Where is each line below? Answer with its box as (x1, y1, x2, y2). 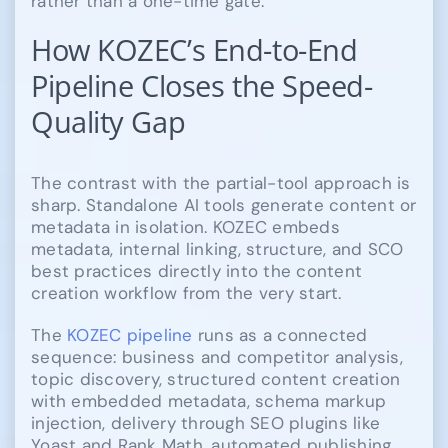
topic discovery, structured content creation (31, 367, 401, 390)
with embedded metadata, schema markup (31, 389, 387, 412)
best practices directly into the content (31, 259, 363, 282)
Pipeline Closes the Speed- (31, 65, 373, 106)
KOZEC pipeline (67, 323, 193, 346)
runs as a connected (192, 323, 368, 346)
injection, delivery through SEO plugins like (31, 411, 381, 434)
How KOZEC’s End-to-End (31, 29, 358, 70)
